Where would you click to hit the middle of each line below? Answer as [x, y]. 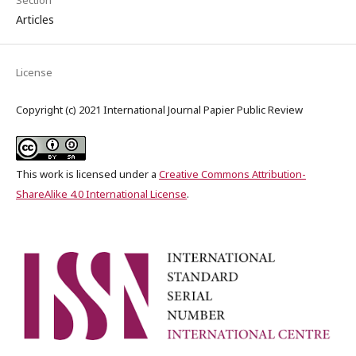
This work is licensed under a [87, 174]
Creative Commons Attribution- [232, 174]
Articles [35, 19]
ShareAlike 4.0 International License [101, 193]
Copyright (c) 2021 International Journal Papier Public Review [159, 109]
